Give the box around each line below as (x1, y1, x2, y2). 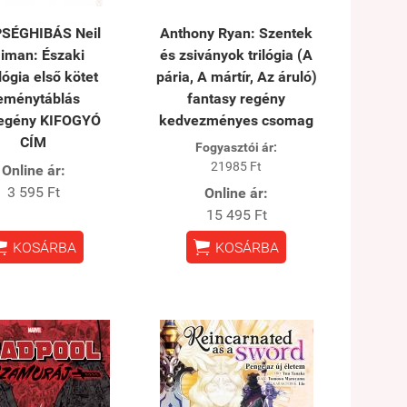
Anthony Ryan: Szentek (160, 24, 313, 42)
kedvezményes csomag (159, 111, 314, 129)
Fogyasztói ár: (195, 139, 278, 154)
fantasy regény (187, 89, 286, 107)
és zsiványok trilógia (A (160, 45, 313, 64)
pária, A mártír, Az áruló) (155, 67, 317, 85)
